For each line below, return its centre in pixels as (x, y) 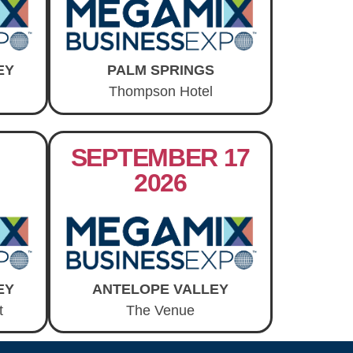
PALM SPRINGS (160, 71)
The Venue (160, 310)
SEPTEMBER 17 (160, 157)
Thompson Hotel (160, 92)
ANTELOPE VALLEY (160, 289)
